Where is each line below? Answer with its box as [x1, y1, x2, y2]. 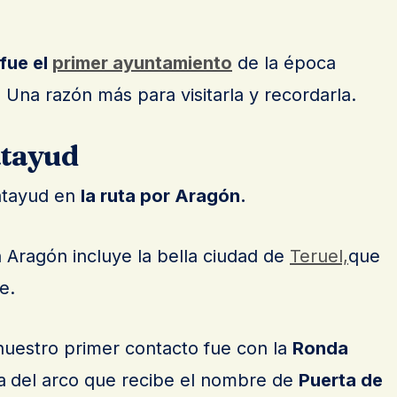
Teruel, [290, 245, 348, 268]
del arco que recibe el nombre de [11, 370, 299, 392]
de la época [232, 52, 336, 74]
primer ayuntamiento [52, 52, 232, 74]
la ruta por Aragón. [81, 185, 246, 207]
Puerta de [299, 370, 383, 392]
